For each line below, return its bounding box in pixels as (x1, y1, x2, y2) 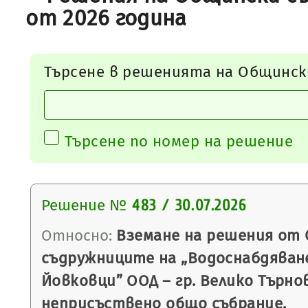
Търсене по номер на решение (65, 132, 294, 151)
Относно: (41, 226, 113, 245)
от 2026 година (25, 5, 187, 31)
